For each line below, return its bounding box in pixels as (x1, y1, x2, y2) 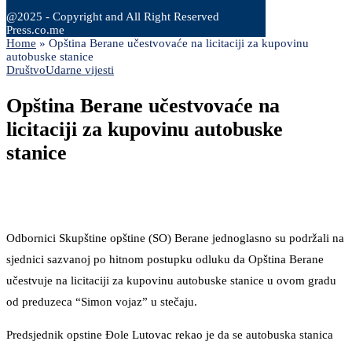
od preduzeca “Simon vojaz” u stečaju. (6, 295, 197, 309)
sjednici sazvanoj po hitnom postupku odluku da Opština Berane (6, 253, 324, 266)
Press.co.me (6, 24, 64, 36)
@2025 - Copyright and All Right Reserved (6, 10, 219, 23)
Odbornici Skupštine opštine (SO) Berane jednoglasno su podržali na (6, 232, 344, 245)
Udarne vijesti (46, 64, 114, 76)
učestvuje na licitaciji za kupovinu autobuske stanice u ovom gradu (6, 274, 336, 288)
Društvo (6, 64, 46, 76)
